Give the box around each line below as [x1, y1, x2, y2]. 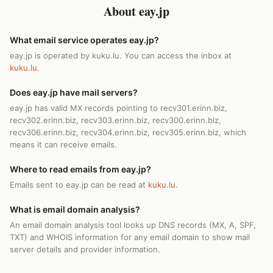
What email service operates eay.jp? [10, 35, 159, 45]
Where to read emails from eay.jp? [10, 164, 151, 174]
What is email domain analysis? [10, 204, 140, 214]
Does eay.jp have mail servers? [10, 87, 138, 97]
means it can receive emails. [10, 140, 117, 149]
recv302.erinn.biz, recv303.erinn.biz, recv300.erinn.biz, [10, 115, 221, 125]
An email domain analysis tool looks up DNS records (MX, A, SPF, [10, 220, 256, 230]
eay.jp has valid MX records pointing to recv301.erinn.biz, [10, 103, 227, 113]
